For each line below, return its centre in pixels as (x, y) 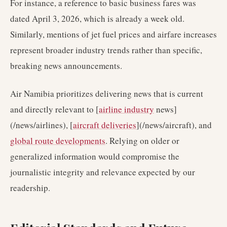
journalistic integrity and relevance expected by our (103, 172)
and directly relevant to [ (54, 109)
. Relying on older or (142, 141)
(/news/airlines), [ (42, 125)
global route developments (58, 141)
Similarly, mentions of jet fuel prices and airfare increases (113, 34)
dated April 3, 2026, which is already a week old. (97, 18)
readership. (30, 188)
